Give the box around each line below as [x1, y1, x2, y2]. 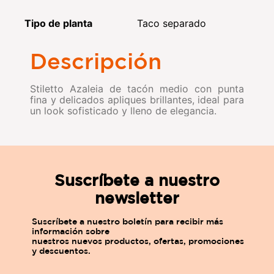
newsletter [95, 188, 179, 207]
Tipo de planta [24, 17, 92, 29]
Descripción [30, 48, 161, 73]
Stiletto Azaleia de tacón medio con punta [30, 82, 244, 95]
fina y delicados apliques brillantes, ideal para [30, 93, 244, 106]
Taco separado [137, 17, 206, 29]
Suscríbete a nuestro [54, 171, 220, 189]
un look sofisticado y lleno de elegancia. [30, 104, 217, 117]
